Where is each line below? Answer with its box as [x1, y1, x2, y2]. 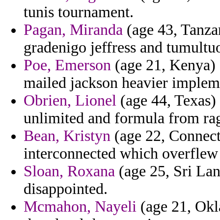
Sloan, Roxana [24, 163, 115, 180]
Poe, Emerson [24, 56, 111, 74]
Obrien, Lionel [24, 92, 116, 110]
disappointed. [24, 180, 108, 198]
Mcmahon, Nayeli [24, 198, 137, 216]
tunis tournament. [24, 3, 134, 21]
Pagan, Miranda [24, 21, 123, 39]
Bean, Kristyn [24, 127, 110, 145]
